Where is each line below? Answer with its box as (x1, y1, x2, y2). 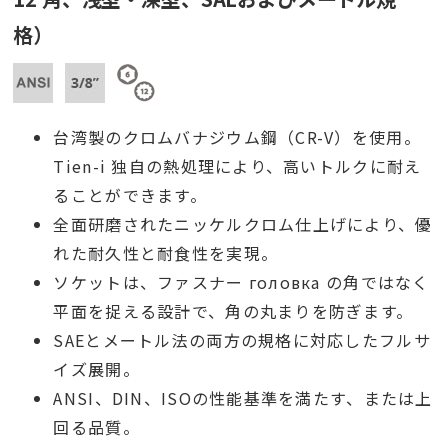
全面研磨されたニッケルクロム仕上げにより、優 (53, 212, 433, 237)
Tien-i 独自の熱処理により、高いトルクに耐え (53, 154, 422, 179)
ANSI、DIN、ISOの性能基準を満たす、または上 (53, 386, 433, 411)
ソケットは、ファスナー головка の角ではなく (53, 270, 430, 295)
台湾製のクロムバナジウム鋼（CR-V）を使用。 (53, 125, 421, 150)
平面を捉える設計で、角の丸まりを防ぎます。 (53, 299, 414, 324)
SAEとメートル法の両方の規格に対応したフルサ (53, 328, 431, 353)
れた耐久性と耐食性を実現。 (53, 241, 279, 266)
